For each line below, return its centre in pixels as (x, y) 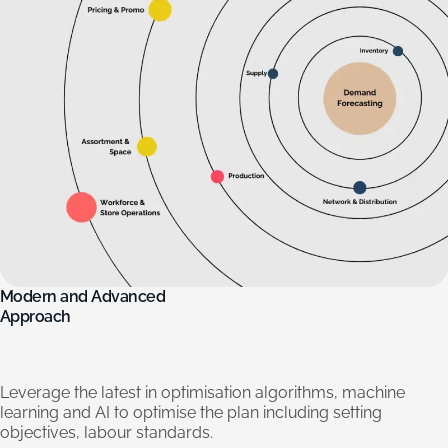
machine (373, 393)
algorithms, (296, 393)
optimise (164, 413)
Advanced (128, 297)
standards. (174, 433)
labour (108, 433)
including (296, 413)
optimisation (206, 393)
